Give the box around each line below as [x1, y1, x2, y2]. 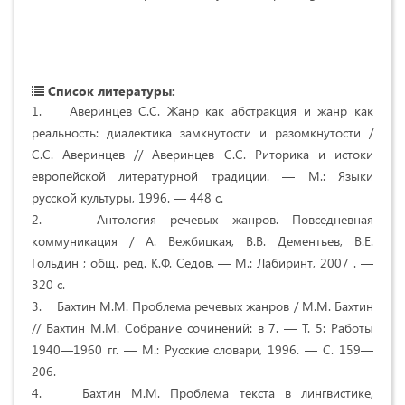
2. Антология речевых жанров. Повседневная [32, 210, 373, 228]
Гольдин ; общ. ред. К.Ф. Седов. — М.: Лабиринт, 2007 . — [32, 253, 373, 271]
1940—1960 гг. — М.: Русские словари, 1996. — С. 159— [32, 340, 373, 358]
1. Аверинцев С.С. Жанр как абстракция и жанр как [32, 101, 373, 119]
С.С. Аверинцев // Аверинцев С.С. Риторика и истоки [32, 145, 373, 163]
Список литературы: [44, 81, 175, 99]
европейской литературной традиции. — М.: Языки [32, 166, 373, 184]
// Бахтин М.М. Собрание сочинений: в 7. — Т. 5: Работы [32, 318, 373, 336]
